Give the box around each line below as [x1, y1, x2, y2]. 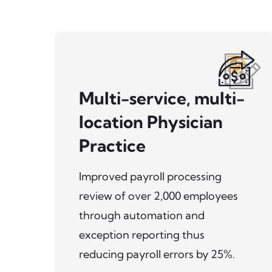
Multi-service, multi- [79, 87, 245, 109]
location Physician [79, 110, 223, 132]
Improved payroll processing [79, 169, 222, 183]
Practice [79, 134, 146, 156]
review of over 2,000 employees [79, 188, 238, 203]
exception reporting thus [79, 227, 205, 242]
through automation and [79, 208, 205, 222]
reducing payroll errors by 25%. [79, 246, 235, 261]
